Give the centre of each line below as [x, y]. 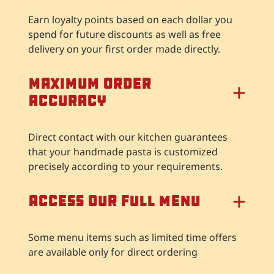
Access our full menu [114, 201]
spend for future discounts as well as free [124, 34]
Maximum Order [90, 84]
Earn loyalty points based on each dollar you [130, 19]
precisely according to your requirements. [125, 166]
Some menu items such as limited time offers [132, 237]
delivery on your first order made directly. [124, 49]
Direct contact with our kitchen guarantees [128, 137]
